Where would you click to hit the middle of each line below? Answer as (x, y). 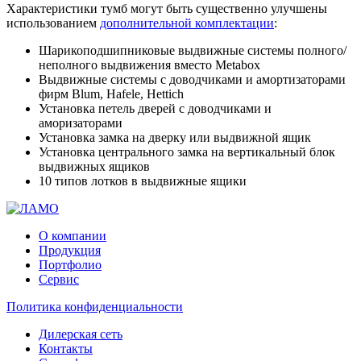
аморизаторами (81, 123)
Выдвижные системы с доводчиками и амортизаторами (192, 80)
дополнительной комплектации (187, 23)
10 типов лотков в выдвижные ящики (143, 181)
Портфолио (70, 265)
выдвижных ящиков (94, 167)
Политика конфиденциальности (95, 307)
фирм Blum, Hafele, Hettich (111, 94)
